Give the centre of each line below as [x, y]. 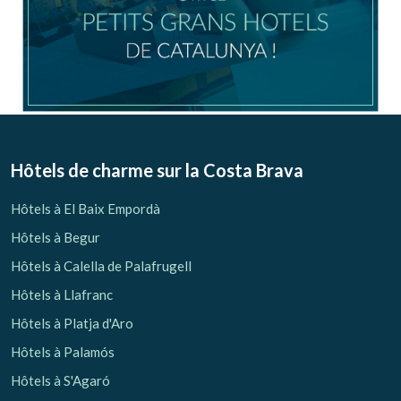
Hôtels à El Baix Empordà [85, 209]
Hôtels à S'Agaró [60, 381]
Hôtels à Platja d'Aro [72, 324]
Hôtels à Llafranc [62, 295]
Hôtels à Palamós [63, 352]
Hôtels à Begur [55, 238]
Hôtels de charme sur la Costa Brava [157, 171]
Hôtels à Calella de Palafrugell [101, 266]
